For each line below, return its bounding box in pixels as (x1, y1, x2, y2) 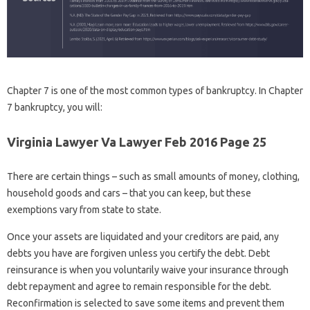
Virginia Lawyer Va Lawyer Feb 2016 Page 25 (7, 135, 266, 149)
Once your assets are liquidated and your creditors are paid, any (7, 231, 279, 243)
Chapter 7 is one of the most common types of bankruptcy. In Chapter (7, 85, 303, 97)
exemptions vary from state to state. (7, 204, 161, 216)
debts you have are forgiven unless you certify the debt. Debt (7, 248, 270, 259)
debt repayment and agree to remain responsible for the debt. (7, 281, 271, 293)
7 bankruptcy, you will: (7, 102, 102, 113)
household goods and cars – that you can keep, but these (7, 188, 251, 199)
